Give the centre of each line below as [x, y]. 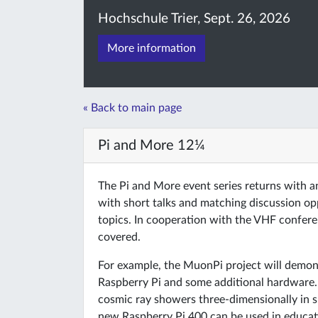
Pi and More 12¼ [152, 146]
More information [152, 49]
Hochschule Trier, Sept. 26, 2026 [194, 19]
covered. [119, 237]
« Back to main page [132, 108]
